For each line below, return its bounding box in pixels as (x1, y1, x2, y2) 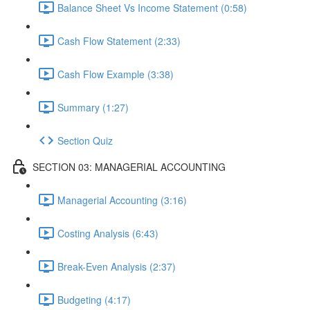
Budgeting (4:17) (57, 292, 131, 307)
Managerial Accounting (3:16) (57, 192, 187, 207)
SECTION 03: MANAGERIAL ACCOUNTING (33, 159, 226, 174)
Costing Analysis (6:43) (57, 226, 158, 240)
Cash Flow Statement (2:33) (57, 33, 181, 48)
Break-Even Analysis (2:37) (57, 259, 176, 273)
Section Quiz (57, 133, 113, 147)
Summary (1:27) (57, 100, 129, 114)
